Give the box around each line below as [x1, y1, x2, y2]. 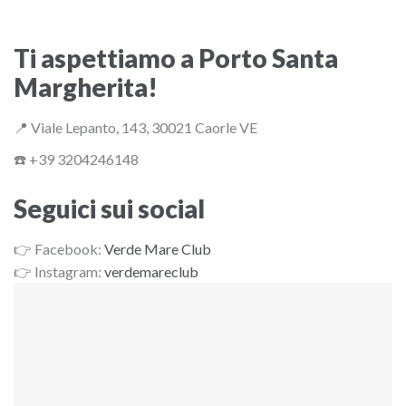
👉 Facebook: [14, 240, 104, 258]
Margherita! [14, 72, 158, 103]
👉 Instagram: [14, 263, 104, 281]
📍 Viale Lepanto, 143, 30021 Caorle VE [14, 119, 257, 137]
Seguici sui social [14, 193, 205, 225]
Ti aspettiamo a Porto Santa [14, 43, 338, 74]
